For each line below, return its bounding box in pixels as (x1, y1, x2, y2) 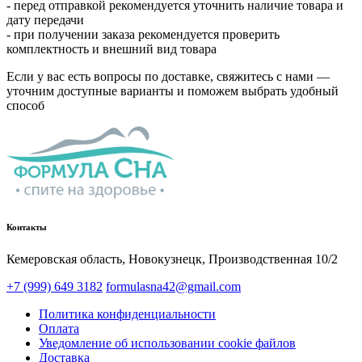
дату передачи (6, 12, 84, 27)
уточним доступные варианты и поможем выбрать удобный (6, 83, 339, 98)
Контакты (6, 221, 47, 232)
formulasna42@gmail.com (106, 279, 241, 293)
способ (6, 98, 44, 112)
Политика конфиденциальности (39, 306, 216, 321)
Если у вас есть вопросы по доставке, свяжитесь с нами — (6, 69, 330, 83)
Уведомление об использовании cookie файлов (39, 335, 296, 350)
